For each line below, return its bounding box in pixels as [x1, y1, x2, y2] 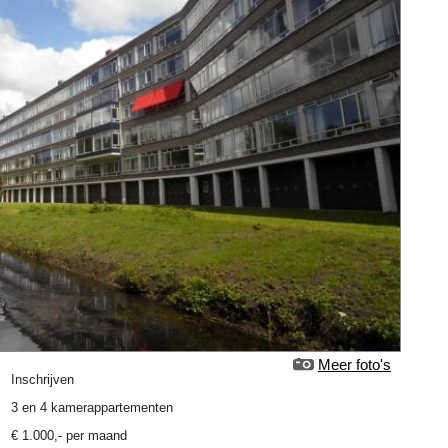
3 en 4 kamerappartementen [11, 400, 174, 416]
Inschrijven [15, 372, 75, 388]
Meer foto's [317, 356, 391, 374]
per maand [62, 428, 128, 444]
